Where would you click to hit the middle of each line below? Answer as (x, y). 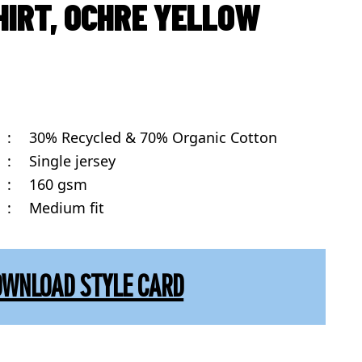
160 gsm (58, 185)
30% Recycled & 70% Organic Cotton (153, 138)
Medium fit (66, 208)
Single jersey (72, 161)
